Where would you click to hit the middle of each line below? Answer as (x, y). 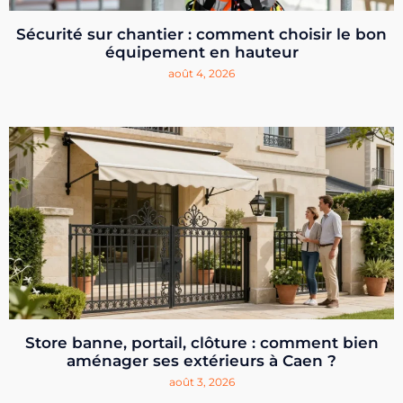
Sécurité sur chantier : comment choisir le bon (201, 35)
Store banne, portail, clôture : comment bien (201, 343)
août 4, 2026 (201, 74)
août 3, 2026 (201, 382)
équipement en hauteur (201, 53)
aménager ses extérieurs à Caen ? (201, 361)
